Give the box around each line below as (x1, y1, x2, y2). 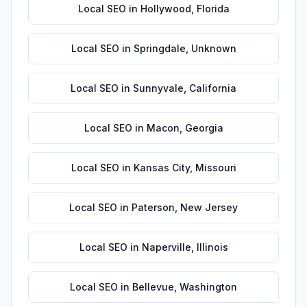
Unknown (191, 42, 236, 54)
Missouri (195, 162, 236, 173)
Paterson (132, 201, 175, 213)
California (189, 82, 236, 94)
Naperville (141, 241, 191, 253)
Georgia (184, 122, 223, 134)
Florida (196, 3, 230, 14)
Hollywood (140, 3, 191, 14)
